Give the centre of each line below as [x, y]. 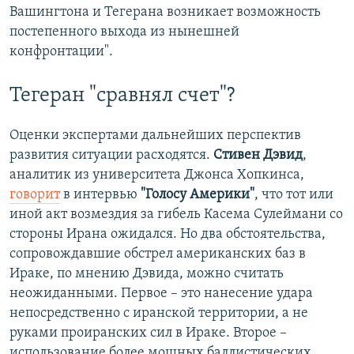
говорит [35, 195]
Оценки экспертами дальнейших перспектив [155, 136]
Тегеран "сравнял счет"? [122, 96]
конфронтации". [61, 52]
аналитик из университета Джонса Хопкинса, [157, 175]
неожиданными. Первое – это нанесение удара [161, 294]
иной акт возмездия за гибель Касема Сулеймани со [176, 215]
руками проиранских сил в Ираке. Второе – [148, 333]
